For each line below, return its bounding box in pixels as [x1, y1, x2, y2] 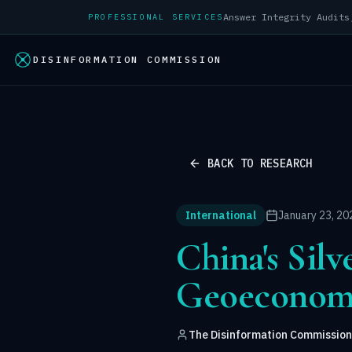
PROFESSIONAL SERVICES [88, 12, 224, 22]
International [185, 208, 256, 222]
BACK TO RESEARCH [207, 156, 313, 170]
